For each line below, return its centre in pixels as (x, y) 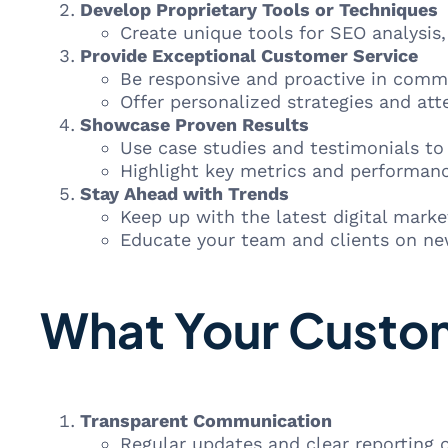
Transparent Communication (206, 420)
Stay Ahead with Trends (184, 193)
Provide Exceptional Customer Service (249, 55)
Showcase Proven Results (194, 124)
